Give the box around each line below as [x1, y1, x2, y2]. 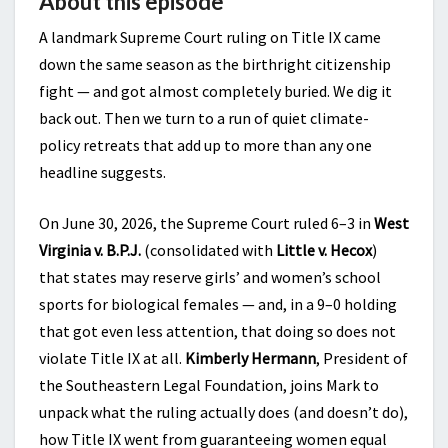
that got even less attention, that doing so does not [39, 321, 396, 341]
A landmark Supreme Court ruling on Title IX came [39, 27, 381, 47]
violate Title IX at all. [39, 348, 185, 368]
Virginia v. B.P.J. [39, 240, 141, 260]
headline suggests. [39, 162, 166, 182]
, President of [316, 348, 408, 368]
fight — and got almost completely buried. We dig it [39, 81, 392, 101]
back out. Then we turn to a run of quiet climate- [39, 108, 369, 128]
